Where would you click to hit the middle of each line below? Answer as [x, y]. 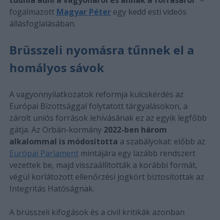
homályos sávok [56, 67]
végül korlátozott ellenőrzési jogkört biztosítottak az [107, 177]
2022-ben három [135, 129]
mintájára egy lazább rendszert [137, 153]
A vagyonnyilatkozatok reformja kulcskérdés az [96, 94]
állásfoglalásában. [42, 23]
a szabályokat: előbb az [161, 141]
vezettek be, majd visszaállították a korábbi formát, [103, 165]
